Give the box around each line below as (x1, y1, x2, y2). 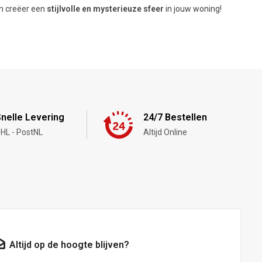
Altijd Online (143, 127, 187, 137)
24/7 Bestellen (143, 111, 207, 123)
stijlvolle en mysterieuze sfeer (47, 4, 164, 13)
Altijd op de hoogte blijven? (9, 239, 129, 250)
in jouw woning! (164, 4, 222, 13)
